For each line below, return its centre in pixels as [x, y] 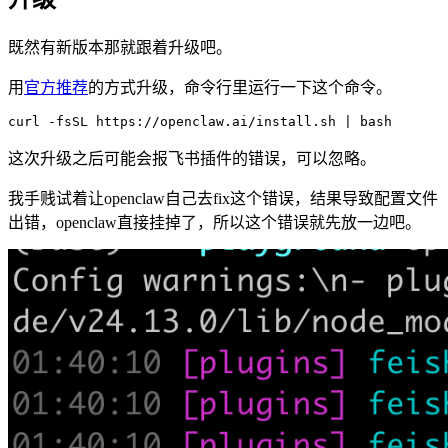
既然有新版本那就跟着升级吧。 [120, 48]
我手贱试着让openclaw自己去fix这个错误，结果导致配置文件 [223, 199]
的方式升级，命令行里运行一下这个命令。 [240, 88]
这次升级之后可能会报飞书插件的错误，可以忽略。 [192, 159]
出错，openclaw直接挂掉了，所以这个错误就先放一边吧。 [214, 223]
